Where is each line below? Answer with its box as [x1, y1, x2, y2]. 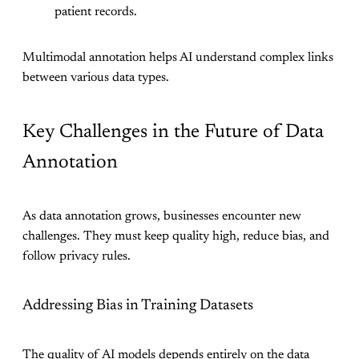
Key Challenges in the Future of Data [22, 122, 324, 142]
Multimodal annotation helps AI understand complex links [22, 50, 333, 64]
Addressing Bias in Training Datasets [22, 298, 253, 314]
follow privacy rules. [22, 249, 131, 263]
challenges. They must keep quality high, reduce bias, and [22, 229, 329, 243]
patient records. [54, 5, 137, 18]
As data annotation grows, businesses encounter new [22, 209, 301, 223]
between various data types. [22, 71, 169, 84]
